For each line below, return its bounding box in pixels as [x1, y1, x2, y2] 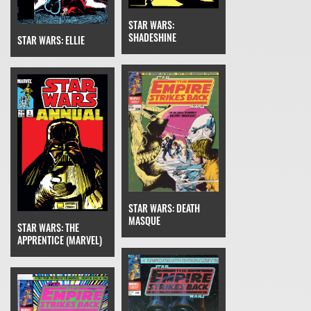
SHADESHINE [128, 29, 176, 44]
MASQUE [128, 213, 160, 228]
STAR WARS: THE [17, 220, 79, 235]
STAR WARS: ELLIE [17, 32, 85, 47]
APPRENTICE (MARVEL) [17, 233, 102, 248]
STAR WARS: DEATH [128, 201, 200, 215]
